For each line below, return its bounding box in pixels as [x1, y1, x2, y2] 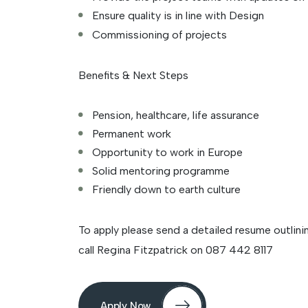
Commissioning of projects [92, 27, 230, 41]
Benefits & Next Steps [78, 68, 191, 82]
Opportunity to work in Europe [92, 145, 243, 159]
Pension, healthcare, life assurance [92, 108, 262, 122]
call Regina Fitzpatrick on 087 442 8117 [78, 243, 273, 257]
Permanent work [92, 126, 174, 140]
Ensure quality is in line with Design [92, 9, 267, 23]
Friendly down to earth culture [92, 183, 243, 197]
